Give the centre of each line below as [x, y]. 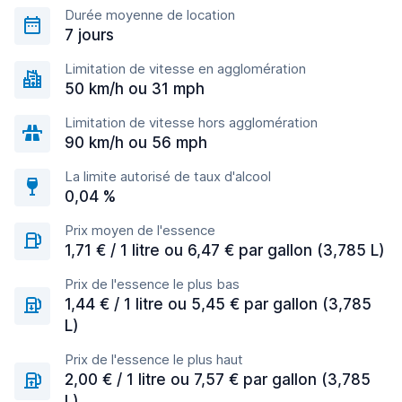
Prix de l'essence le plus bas [152, 284]
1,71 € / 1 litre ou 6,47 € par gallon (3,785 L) [225, 250]
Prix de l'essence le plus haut [154, 359]
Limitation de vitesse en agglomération [185, 69]
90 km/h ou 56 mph [136, 143]
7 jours [89, 35]
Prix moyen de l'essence [140, 230]
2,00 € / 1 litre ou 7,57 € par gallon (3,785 [218, 380]
